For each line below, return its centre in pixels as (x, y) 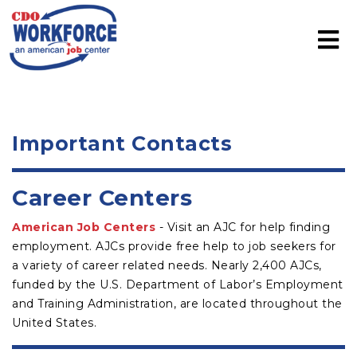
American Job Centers (84, 227)
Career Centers (102, 198)
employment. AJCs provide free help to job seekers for (174, 246)
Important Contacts (122, 143)
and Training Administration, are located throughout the (177, 304)
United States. (54, 323)
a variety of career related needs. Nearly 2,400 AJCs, (167, 265)
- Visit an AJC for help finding (243, 227)
